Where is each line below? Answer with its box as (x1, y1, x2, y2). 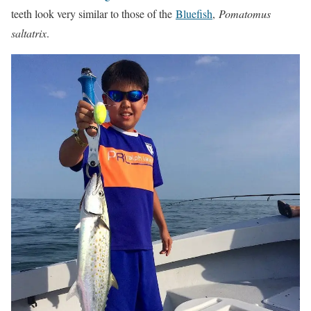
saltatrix (11, 26, 47, 41)
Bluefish (176, 6, 212, 22)
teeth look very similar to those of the (11, 6, 176, 22)
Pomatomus (219, 6, 271, 22)
